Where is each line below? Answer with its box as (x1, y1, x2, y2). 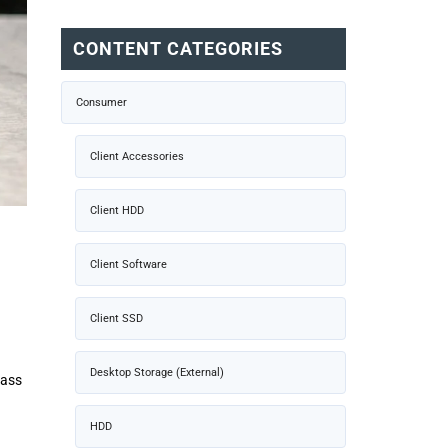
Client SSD (90, 311, 143, 325)
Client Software (90, 257, 167, 271)
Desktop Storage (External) (90, 365, 224, 379)
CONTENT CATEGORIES (73, 37, 283, 59)
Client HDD (90, 203, 144, 217)
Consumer (76, 95, 127, 109)
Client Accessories (90, 149, 184, 163)
